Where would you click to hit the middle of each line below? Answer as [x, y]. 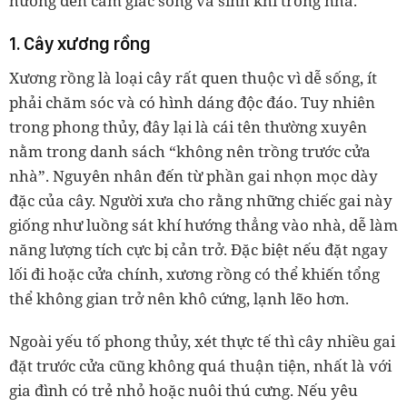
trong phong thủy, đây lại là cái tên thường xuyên [188, 127]
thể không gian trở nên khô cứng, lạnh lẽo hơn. [179, 298]
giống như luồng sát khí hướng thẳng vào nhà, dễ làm [203, 225]
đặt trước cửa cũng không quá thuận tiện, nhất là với [200, 366]
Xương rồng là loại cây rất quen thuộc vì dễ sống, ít [193, 78]
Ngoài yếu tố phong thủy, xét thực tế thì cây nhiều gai [202, 341]
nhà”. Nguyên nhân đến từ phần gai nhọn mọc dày [194, 176]
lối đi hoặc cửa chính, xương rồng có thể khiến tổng [194, 274]
